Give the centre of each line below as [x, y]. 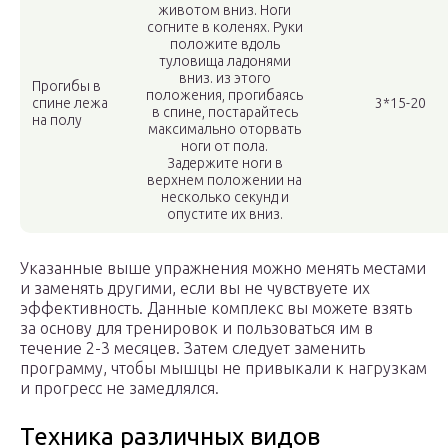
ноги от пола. [224, 146]
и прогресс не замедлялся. [119, 388]
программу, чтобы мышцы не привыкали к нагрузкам [223, 368]
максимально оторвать [224, 129]
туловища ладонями [224, 61]
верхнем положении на [224, 180]
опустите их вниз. [224, 214]
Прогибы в [66, 86]
